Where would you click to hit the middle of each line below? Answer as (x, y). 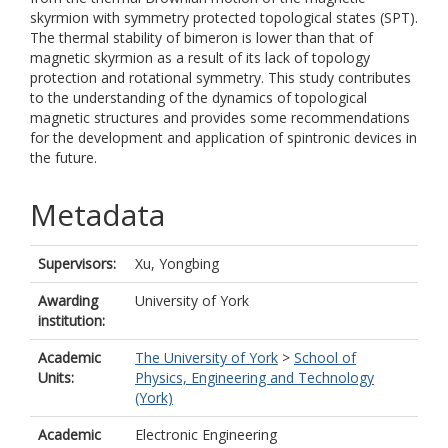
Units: (56, 377)
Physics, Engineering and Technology (254, 377)
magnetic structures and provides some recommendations (220, 117)
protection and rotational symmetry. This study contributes (220, 77)
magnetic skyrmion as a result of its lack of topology (200, 57)
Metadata (97, 214)
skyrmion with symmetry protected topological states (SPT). (224, 17)
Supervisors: (77, 263)
